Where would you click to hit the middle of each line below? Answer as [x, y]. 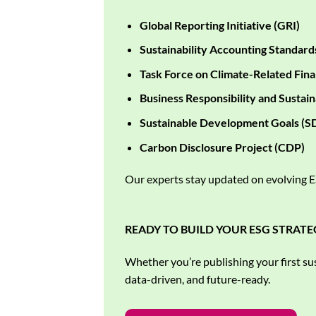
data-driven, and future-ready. [197, 279]
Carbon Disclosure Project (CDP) [222, 147]
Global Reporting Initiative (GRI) [219, 25]
